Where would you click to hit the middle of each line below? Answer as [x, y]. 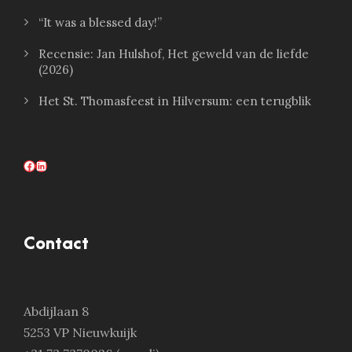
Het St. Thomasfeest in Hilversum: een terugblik [175, 101]
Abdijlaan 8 [56, 312]
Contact [56, 244]
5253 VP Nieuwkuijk [80, 333]
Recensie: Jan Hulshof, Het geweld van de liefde [174, 54]
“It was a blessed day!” [100, 23]
